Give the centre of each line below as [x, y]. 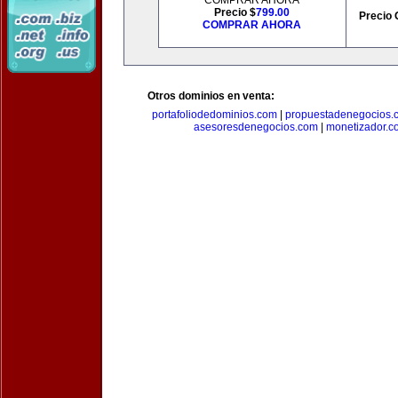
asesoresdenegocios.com [256, 127]
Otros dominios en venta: [211, 96]
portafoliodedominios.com [214, 115]
